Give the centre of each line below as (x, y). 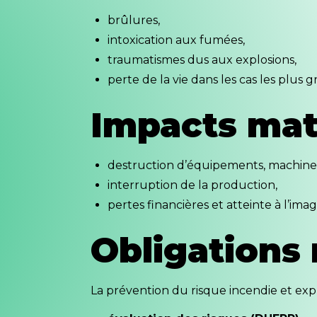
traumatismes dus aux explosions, (202, 59)
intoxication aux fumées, (176, 40)
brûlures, (133, 20)
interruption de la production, (192, 185)
